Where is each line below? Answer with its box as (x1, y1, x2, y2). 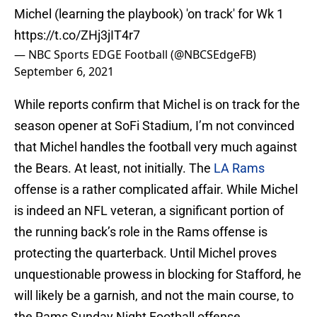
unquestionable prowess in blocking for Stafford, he (14, 267, 301, 282)
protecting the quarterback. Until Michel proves (14, 246, 277, 261)
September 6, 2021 (14, 64, 114, 80)
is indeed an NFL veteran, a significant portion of (14, 203, 284, 219)
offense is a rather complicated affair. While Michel (14, 182, 298, 197)
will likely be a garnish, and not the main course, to (14, 288, 294, 304)
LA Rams (214, 161, 265, 176)
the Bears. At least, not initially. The (14, 161, 214, 176)
